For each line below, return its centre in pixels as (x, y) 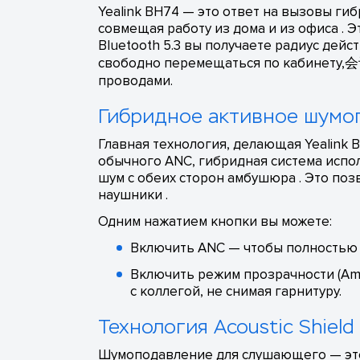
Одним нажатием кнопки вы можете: (215, 222)
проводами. (135, 81)
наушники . (133, 195)
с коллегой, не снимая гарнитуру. (236, 292)
